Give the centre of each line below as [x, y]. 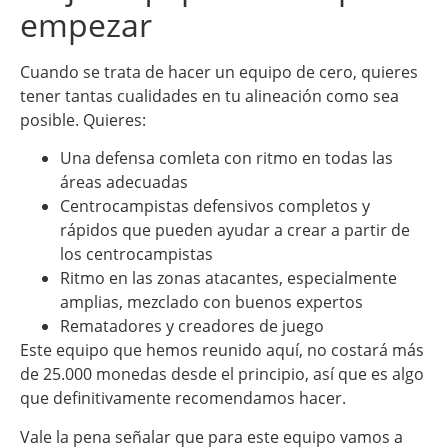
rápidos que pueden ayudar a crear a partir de [235, 230]
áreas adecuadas [124, 182]
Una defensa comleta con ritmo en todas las [226, 158]
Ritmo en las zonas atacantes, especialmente [228, 278]
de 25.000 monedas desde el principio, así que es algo [222, 374]
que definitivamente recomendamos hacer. [183, 398]
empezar [86, 25]
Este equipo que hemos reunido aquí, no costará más [222, 350]
